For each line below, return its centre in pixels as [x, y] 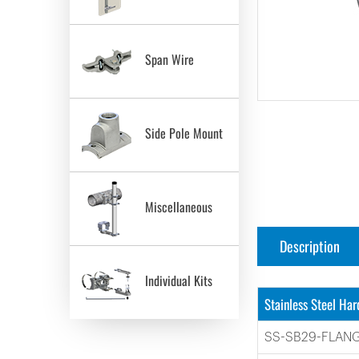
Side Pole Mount [181, 133]
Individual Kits [175, 281]
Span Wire [166, 60]
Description [310, 246]
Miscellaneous [175, 207]
